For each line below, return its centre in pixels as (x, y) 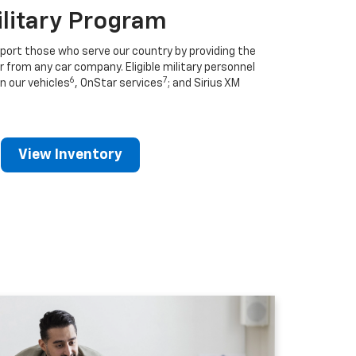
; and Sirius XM (203, 84)
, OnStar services (118, 84)
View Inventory (70, 155)
